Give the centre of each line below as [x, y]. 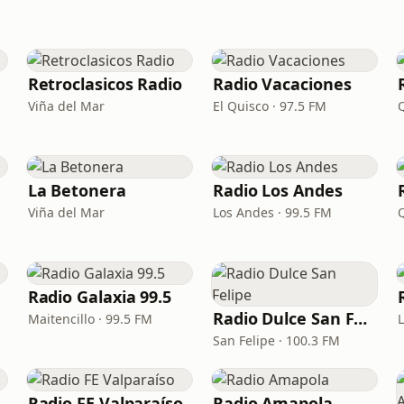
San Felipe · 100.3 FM [276, 340]
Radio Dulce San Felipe [361, 318]
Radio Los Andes [277, 190]
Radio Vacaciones [282, 84]
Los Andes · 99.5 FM [272, 212]
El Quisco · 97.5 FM [269, 106]
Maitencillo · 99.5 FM [90, 319]
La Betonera [77, 190]
